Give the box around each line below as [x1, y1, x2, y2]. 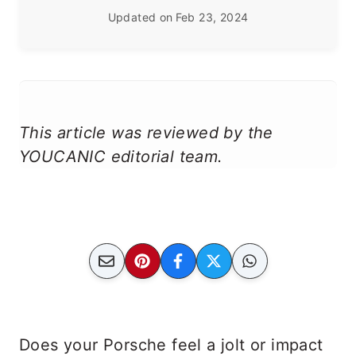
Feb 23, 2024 [175, 10, 249, 24]
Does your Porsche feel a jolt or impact [19, 335, 323, 354]
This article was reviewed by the [19, 123, 273, 142]
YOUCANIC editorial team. [19, 147, 223, 166]
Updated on [107, 10, 173, 24]
